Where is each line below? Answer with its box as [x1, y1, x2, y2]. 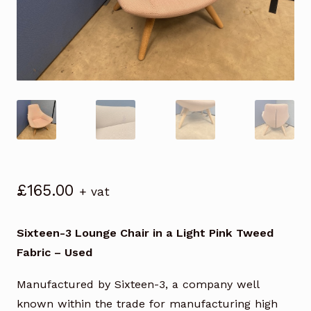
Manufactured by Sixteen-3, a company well [17, 278, 260, 292]
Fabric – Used [17, 246, 93, 260]
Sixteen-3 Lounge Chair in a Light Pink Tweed [17, 226, 274, 240]
